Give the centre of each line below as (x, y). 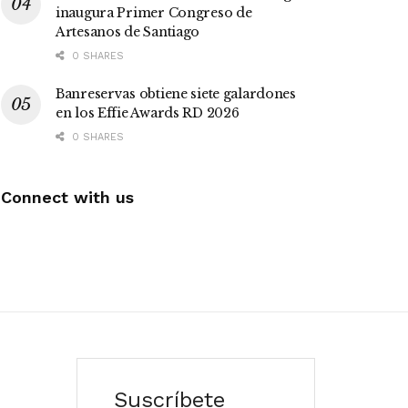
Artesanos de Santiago (128, 32)
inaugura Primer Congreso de (154, 13)
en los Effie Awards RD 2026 (148, 113)
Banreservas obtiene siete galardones (176, 94)
